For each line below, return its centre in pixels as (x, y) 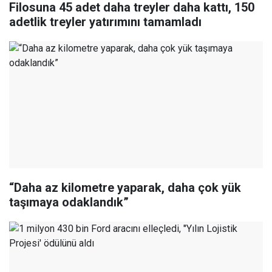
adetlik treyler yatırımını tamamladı (105, 22)
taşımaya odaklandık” (69, 202)
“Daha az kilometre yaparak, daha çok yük (125, 188)
